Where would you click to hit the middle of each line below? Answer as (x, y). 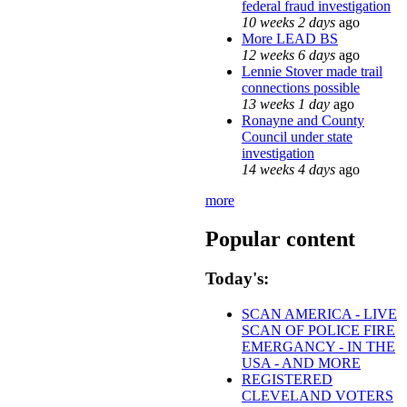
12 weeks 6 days (288, 55)
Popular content (280, 238)
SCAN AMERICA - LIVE (319, 314)
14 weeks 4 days (288, 169)
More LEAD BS (290, 38)
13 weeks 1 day (286, 104)
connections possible (301, 87)
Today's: (237, 279)
